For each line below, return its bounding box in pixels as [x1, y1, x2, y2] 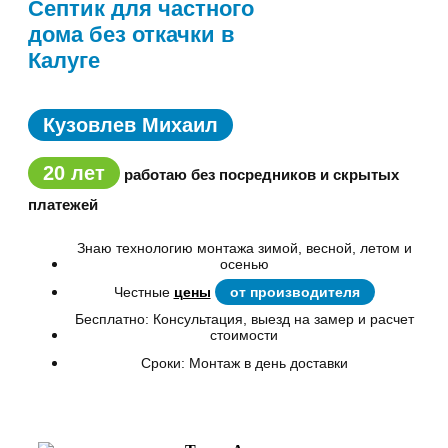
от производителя [229, 283, 360, 300]
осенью [219, 255, 269, 272]
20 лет [43, 161, 105, 184]
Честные [113, 283, 174, 300]
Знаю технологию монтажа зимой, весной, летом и [76, 239, 412, 256]
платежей [28, 195, 98, 213]
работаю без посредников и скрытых [120, 165, 399, 183]
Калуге [28, 47, 100, 73]
